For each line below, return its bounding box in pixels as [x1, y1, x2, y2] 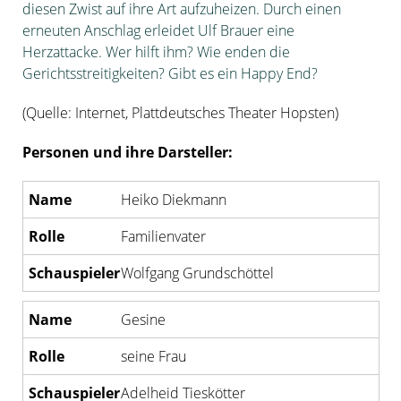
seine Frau [120, 346, 186, 366]
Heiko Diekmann [120, 190, 226, 209]
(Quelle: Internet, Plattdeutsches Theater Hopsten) [22, 103, 342, 123]
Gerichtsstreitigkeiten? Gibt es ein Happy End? [22, 64, 318, 83]
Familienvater [120, 226, 206, 246]
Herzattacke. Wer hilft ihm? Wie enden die [22, 42, 290, 62]
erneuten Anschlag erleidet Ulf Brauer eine [22, 21, 294, 40]
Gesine [120, 310, 166, 329]
